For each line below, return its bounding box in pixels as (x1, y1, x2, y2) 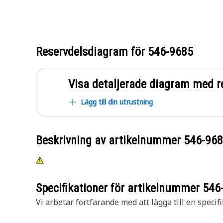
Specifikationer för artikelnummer (36, 181, 203, 195)
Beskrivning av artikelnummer (36, 133, 184, 147)
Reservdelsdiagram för (36, 45, 148, 59)
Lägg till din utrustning (81, 97, 153, 107)
